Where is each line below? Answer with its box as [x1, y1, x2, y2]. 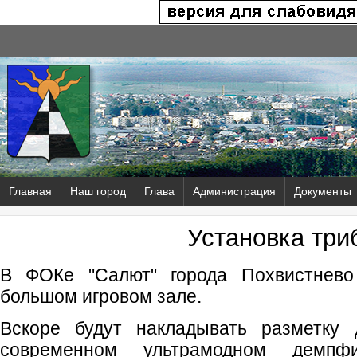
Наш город [70, 185, 126, 198]
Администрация [193, 185, 276, 198]
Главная [9, 185, 52, 198]
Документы [294, 185, 351, 198]
